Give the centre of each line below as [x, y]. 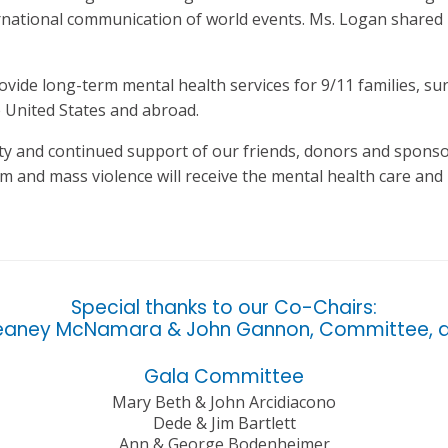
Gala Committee [224, 377]
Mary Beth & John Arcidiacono [224, 402]
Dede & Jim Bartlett [224, 423]
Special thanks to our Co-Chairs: [224, 308]
